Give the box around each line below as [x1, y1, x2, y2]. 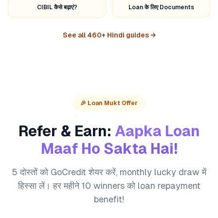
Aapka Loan [114, 123, 200, 140]
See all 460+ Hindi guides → [62, 31, 156, 39]
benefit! [94, 194, 124, 204]
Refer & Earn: [18, 123, 111, 140]
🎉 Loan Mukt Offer [80, 100, 138, 107]
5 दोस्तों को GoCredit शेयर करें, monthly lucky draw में [12, 167, 206, 177]
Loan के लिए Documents [128, 4, 194, 11]
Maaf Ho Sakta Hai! [40, 140, 178, 157]
